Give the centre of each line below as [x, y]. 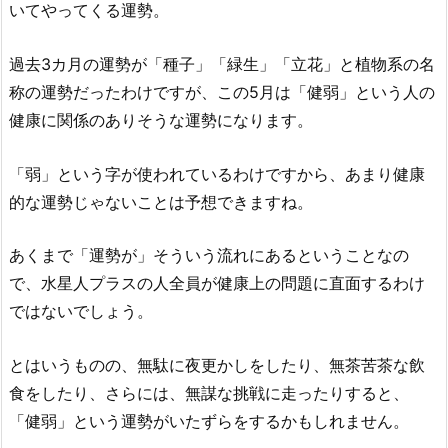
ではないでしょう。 [81, 311]
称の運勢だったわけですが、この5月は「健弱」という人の [222, 91]
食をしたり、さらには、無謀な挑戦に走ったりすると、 [209, 392]
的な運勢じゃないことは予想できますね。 [161, 201]
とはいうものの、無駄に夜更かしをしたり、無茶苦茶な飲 [217, 364]
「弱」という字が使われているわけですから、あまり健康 [217, 173]
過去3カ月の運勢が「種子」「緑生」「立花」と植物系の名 [222, 63]
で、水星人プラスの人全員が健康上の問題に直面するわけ [217, 283]
